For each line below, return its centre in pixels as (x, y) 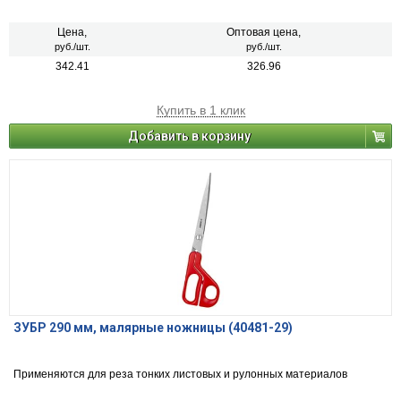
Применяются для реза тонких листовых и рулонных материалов (180, 375)
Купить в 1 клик (200, 111)
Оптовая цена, (264, 33)
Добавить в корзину (189, 137)
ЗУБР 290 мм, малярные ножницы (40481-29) (153, 328)
